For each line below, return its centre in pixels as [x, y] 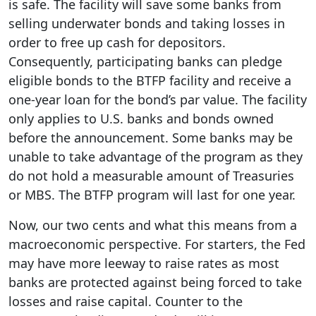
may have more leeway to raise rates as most [144, 263]
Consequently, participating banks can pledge [145, 61]
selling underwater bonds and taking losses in [147, 23]
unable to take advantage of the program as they [156, 157]
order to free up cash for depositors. [117, 42]
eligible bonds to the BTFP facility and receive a [150, 80]
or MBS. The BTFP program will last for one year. [152, 195]
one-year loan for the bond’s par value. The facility [158, 99]
